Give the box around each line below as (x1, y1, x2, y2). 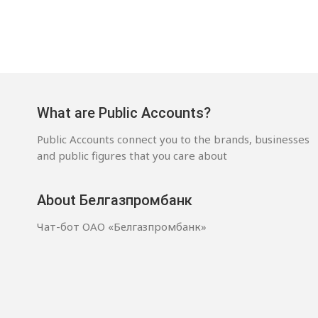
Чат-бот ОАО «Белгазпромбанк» (37, 219, 207, 234)
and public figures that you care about (37, 148, 227, 163)
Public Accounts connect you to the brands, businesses (37, 131, 309, 146)
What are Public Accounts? (37, 104, 211, 121)
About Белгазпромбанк (37, 191, 192, 209)
